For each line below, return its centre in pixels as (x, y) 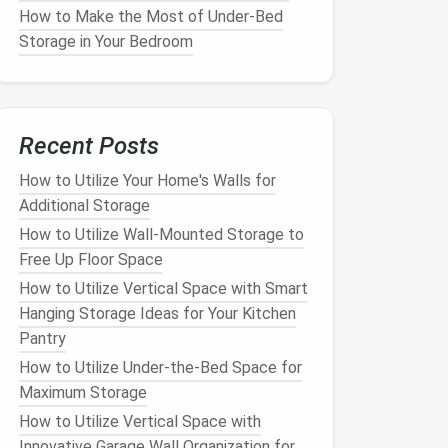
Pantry (42, 338)
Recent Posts (89, 146)
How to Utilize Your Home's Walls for (147, 180)
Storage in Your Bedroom (106, 41)
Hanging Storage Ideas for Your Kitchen (157, 313)
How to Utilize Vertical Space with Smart (163, 288)
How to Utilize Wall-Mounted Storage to (161, 234)
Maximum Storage (83, 392)
